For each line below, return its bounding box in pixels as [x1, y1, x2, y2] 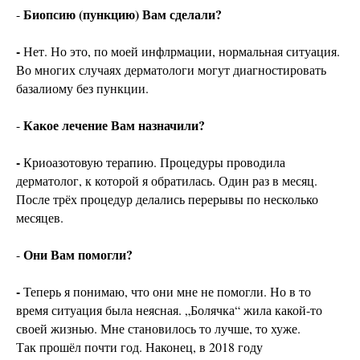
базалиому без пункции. [16, 80, 149, 97]
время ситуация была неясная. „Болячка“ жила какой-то [16, 301, 322, 319]
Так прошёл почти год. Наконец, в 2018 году [16, 338, 263, 356]
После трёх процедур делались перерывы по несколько [16, 190, 318, 208]
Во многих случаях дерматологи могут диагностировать [16, 61, 326, 79]
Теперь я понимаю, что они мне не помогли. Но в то [23, 283, 311, 301]
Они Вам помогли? [23, 245, 133, 264]
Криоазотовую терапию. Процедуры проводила [23, 153, 285, 171]
